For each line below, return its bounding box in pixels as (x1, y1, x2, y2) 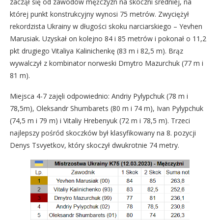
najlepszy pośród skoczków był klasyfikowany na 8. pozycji (10, 128, 196, 137)
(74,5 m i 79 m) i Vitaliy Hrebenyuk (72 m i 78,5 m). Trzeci (10, 116, 190, 125)
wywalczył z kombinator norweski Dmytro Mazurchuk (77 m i (10, 58, 203, 68)
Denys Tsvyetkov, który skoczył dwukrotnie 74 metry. (10, 140, 179, 150)
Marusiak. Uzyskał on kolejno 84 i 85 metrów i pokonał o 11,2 (10, 34, 206, 43)
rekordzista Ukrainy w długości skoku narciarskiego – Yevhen (10, 22, 202, 31)
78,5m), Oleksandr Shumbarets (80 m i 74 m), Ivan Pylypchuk (10, 104, 203, 113)
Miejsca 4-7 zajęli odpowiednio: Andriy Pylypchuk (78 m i (10, 91, 188, 101)
